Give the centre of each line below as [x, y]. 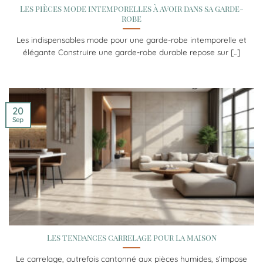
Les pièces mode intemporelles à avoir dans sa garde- [131, 9]
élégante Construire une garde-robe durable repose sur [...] [131, 52]
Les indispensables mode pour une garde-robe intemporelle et [131, 40]
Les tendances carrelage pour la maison [131, 237]
